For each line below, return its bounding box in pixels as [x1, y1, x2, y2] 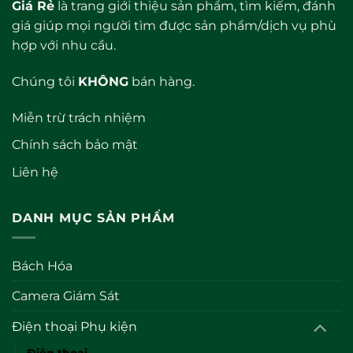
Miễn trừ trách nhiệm [12, 110, 146, 125]
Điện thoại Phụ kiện [12, 318, 137, 334]
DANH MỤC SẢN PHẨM [12, 210, 175, 226]
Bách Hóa [12, 258, 72, 273]
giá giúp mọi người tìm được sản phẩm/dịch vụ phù [12, 17, 336, 33]
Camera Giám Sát [12, 288, 120, 303]
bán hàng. [128, 73, 195, 89]
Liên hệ [12, 164, 58, 180]
